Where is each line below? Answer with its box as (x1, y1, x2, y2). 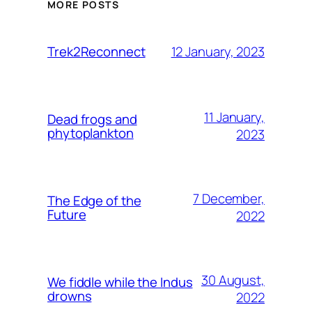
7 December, (193, 189, 265, 208)
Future (47, 205, 86, 224)
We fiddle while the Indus (47, 273, 193, 292)
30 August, (201, 271, 265, 290)
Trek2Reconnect (47, 42, 146, 61)
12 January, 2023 (171, 42, 265, 61)
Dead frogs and (47, 110, 137, 129)
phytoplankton (47, 124, 134, 143)
